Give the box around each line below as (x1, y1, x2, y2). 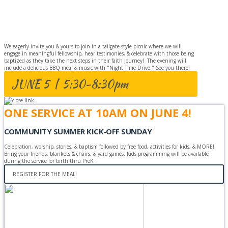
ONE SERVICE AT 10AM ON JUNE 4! (4, 104, 191, 120)
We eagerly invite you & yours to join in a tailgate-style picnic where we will (4, 42, 182, 50)
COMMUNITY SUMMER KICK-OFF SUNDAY (4, 126, 152, 137)
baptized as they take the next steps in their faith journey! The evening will (4, 56, 186, 64)
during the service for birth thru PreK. (4, 157, 95, 164)
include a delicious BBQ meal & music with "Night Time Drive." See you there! (4, 64, 190, 71)
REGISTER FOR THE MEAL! (13, 170, 77, 178)
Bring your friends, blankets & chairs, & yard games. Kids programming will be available (4, 150, 209, 157)
